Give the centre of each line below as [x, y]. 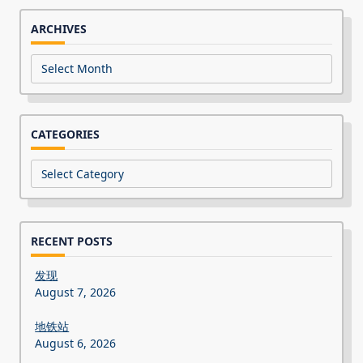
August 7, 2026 [76, 290]
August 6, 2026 [76, 341]
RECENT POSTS [72, 239]
